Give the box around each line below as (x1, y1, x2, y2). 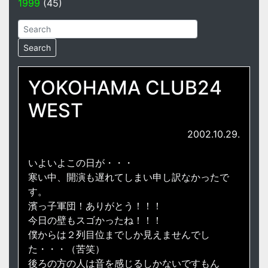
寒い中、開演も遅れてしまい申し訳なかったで (28, 171, 229, 184)
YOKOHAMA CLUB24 (28, 76, 222, 100)
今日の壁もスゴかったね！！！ (28, 214, 162, 227)
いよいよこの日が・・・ (28, 157, 133, 169)
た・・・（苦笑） (28, 243, 105, 255)
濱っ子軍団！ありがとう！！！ (28, 200, 162, 212)
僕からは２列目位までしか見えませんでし (28, 229, 210, 241)
